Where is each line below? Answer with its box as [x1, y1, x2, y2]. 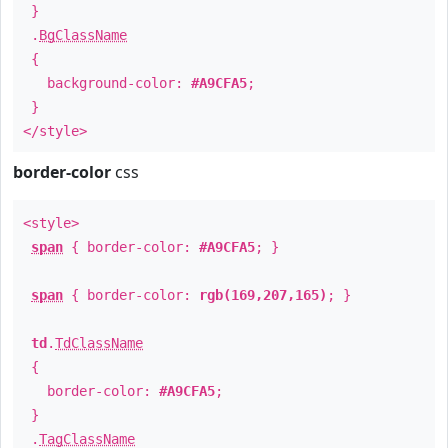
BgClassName [39, 27, 127, 43]
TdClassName [55, 335, 143, 351]
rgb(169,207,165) [199, 287, 327, 303]
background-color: [23, 75, 191, 91]
